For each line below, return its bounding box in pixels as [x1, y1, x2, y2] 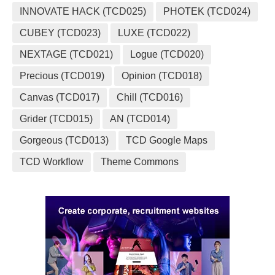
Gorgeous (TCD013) [20, 135, 109, 145]
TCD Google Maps [126, 135, 207, 145]
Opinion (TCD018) [122, 71, 202, 81]
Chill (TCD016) [117, 92, 183, 103]
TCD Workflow [20, 157, 83, 167]
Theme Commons [101, 157, 179, 167]
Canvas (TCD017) [20, 92, 99, 103]
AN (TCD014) [110, 114, 170, 124]
